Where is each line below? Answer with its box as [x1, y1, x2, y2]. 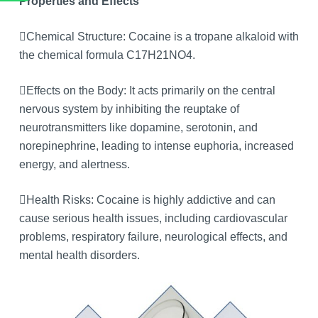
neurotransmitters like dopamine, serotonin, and [18, 121, 258, 134]
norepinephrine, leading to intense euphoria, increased [18, 140, 294, 153]
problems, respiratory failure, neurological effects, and [18, 231, 287, 243]
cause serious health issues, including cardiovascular [18, 212, 287, 225]
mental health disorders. [18, 249, 140, 262]
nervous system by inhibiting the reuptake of [18, 103, 239, 116]
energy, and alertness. [18, 158, 130, 171]
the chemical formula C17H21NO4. [18, 49, 195, 62]
